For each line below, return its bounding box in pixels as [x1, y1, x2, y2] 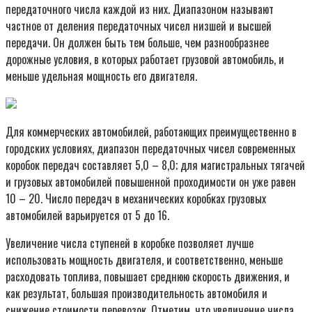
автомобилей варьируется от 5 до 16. [6, 206, 169, 224]
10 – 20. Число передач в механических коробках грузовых [6, 189, 266, 207]
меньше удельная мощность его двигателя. [6, 67, 197, 84]
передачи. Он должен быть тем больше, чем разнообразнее [6, 33, 269, 51]
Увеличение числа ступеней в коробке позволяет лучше [6, 234, 253, 251]
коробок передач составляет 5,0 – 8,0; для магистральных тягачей [6, 156, 305, 173]
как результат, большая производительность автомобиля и [6, 284, 267, 302]
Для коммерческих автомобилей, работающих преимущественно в [6, 123, 297, 140]
